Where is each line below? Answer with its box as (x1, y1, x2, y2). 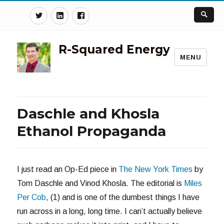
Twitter (46, 9, 72, 18)
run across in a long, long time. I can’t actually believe (17, 206, 202, 215)
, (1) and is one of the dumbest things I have (46, 192, 200, 201)
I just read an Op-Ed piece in (17, 164, 119, 173)
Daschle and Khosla (17, 104, 160, 122)
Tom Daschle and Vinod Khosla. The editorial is (17, 178, 184, 187)
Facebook (88, 9, 124, 18)
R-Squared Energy (58, 42, 170, 56)
